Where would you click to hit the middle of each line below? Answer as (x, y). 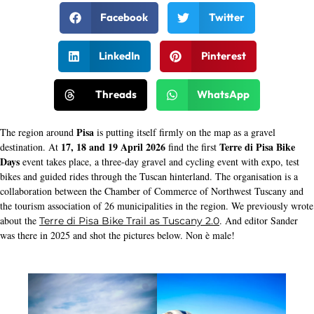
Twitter (226, 18)
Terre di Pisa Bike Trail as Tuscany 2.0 (129, 220)
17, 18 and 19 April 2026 (113, 146)
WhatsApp (223, 95)
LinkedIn (120, 56)
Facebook (124, 18)
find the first (192, 146)
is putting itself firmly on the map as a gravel (185, 132)
